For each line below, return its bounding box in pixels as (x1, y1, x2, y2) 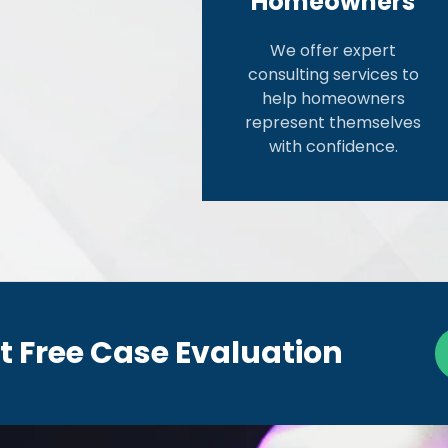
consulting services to (247, 63, 419, 87)
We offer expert (270, 39, 397, 63)
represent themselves (245, 111, 422, 135)
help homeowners (261, 87, 405, 111)
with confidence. (268, 135, 398, 159)
